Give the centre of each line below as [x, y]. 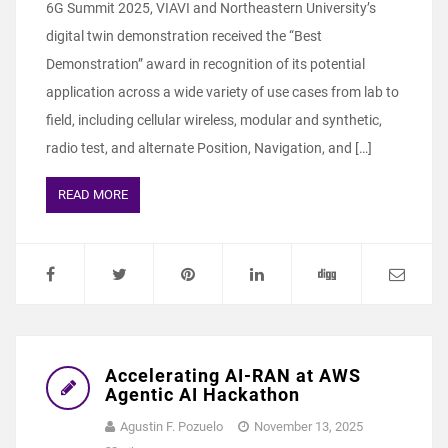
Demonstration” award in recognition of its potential [205, 63]
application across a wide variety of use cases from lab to [222, 91]
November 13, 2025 [308, 426]
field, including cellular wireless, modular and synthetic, [214, 119]
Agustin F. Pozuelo [171, 426]
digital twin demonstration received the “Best [184, 35]
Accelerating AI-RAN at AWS [233, 375]
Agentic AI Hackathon [202, 394]
